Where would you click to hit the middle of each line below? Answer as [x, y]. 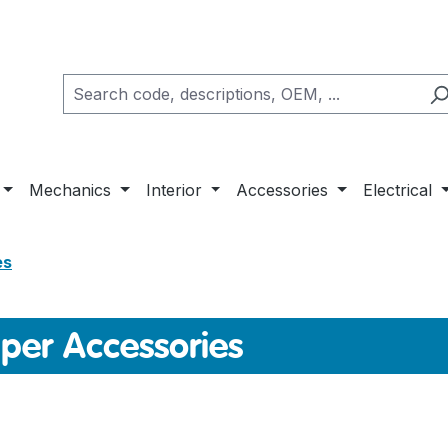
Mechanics [70, 190]
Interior [173, 190]
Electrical [398, 190]
